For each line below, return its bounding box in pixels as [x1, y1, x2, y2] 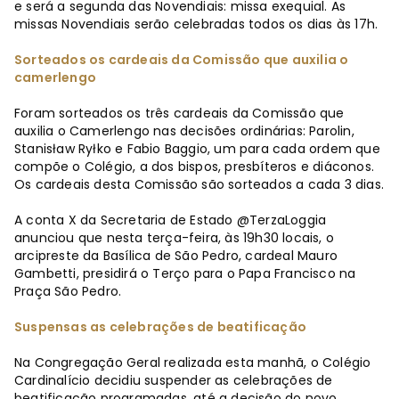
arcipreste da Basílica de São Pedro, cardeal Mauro [14, 247, 338, 265]
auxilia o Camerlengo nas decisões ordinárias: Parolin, [14, 122, 354, 141]
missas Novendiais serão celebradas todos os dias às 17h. [14, 15, 379, 34]
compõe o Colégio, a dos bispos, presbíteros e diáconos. [14, 158, 375, 176]
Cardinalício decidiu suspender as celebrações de [14, 371, 333, 390]
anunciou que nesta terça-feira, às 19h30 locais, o [14, 229, 335, 248]
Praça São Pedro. [14, 282, 122, 301]
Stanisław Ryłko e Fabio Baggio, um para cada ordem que [14, 140, 380, 159]
